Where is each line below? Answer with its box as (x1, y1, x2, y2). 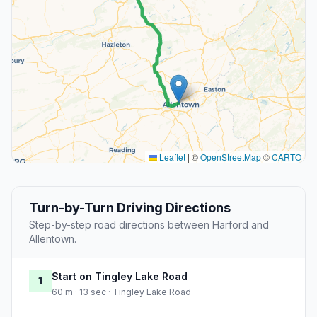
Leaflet (157, 151, 185, 163)
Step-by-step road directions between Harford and (29, 219, 269, 231)
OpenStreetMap (200, 151, 261, 163)
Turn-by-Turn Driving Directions (29, 200, 231, 216)
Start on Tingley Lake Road (52, 270, 188, 283)
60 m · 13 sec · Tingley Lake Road (52, 287, 191, 298)
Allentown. (29, 233, 76, 246)
